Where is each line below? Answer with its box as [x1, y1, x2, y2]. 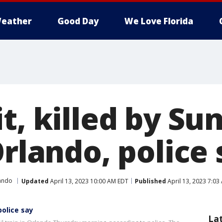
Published [135, 176, 166, 185]
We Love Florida [124, 15, 193, 27]
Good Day [57, 15, 99, 27]
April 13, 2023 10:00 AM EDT [49, 176, 128, 185]
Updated [21, 176, 49, 185]
